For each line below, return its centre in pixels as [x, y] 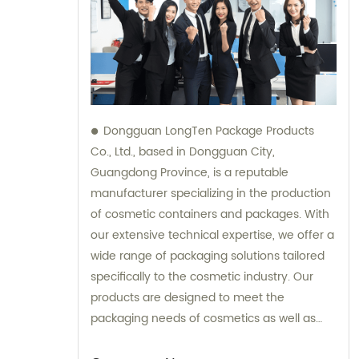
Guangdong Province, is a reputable [190, 173]
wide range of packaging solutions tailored [208, 256]
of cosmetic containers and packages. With [210, 215]
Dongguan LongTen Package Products [209, 131]
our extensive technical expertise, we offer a [212, 236]
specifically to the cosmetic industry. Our [202, 277]
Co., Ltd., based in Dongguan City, [183, 152]
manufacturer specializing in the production [211, 194]
